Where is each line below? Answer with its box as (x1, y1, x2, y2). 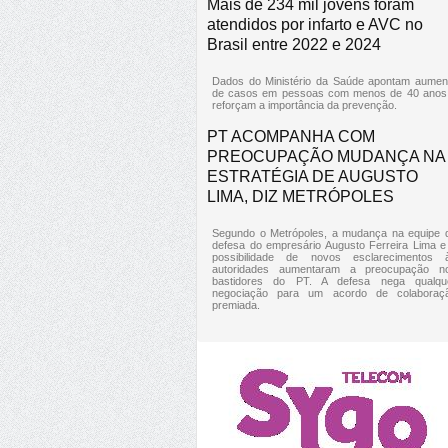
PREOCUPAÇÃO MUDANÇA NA (207, 147, 445, 165)
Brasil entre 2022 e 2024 (207, 35, 381, 53)
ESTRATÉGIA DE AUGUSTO (207, 167, 418, 185)
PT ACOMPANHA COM (207, 127, 375, 145)
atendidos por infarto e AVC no (207, 15, 423, 33)
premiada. (212, 298, 260, 311)
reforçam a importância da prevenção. (212, 98, 397, 111)
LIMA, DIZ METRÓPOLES (207, 187, 394, 205)
